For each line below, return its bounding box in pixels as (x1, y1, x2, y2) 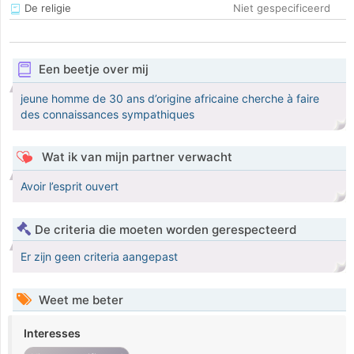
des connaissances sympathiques (21, 107, 194, 122)
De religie (21, 2, 71, 15)
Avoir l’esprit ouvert (21, 179, 119, 194)
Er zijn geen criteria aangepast (21, 250, 178, 264)
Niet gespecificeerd (233, 2, 330, 15)
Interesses (24, 326, 81, 341)
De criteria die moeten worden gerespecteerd (35, 222, 296, 238)
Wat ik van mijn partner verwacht (38, 149, 232, 165)
